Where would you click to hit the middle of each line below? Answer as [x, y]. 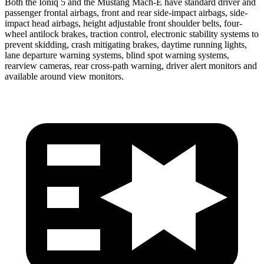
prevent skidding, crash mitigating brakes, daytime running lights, [126, 44]
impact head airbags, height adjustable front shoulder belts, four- [123, 23]
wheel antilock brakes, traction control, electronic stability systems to [132, 34]
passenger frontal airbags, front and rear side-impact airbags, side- [126, 12]
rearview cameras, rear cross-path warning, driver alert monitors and [131, 65]
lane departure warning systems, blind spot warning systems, [117, 55]
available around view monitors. [64, 76]
